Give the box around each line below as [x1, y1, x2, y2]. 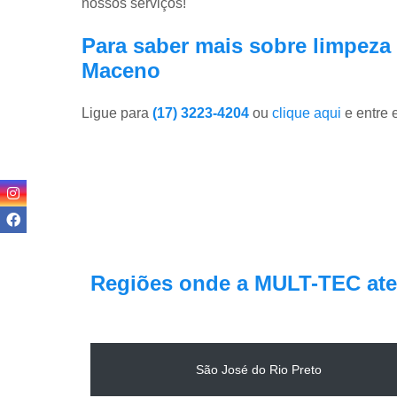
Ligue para [82, 105, 152, 121]
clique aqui [272, 105, 341, 121]
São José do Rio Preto [196, 362, 322, 377]
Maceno [82, 58, 160, 82]
